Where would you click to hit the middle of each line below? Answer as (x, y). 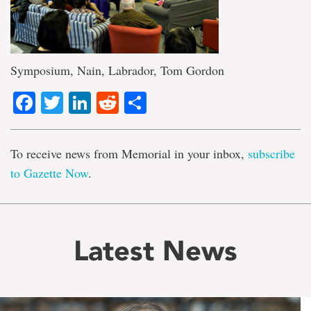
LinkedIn (133, 103)
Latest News (155, 251)
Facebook (84, 103)
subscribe (271, 154)
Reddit (151, 103)
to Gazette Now (49, 173)
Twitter (96, 103)
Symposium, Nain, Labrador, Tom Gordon (117, 70)
